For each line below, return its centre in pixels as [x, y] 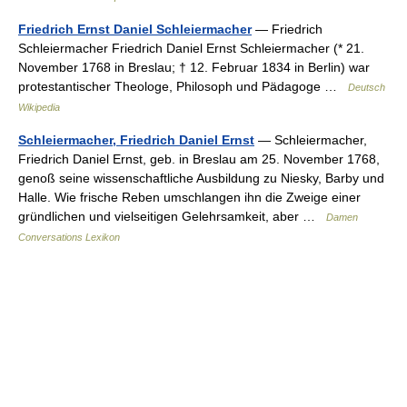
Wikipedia [39, 107]
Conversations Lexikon [69, 237]
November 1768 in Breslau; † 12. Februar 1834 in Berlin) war [194, 67]
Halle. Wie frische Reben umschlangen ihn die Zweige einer [189, 197]
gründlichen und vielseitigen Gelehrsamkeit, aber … [172, 216]
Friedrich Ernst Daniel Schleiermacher [135, 29]
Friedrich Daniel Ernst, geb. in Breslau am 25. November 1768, [199, 159]
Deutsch [367, 87]
